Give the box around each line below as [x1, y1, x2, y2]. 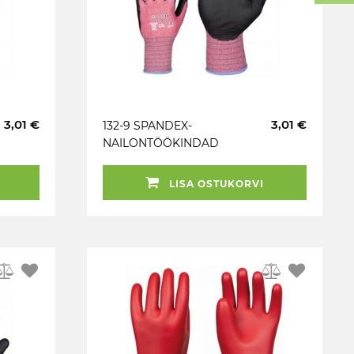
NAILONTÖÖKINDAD [103, 136, 219, 150]
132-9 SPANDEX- [103, 119, 192, 133]
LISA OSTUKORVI [166, 178, 264, 190]
